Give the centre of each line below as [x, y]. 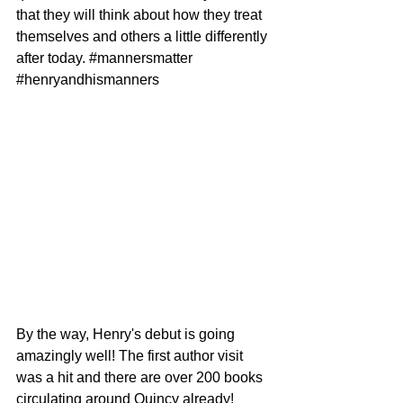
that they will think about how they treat [141, 15]
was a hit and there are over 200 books [141, 377]
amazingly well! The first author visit [131, 355]
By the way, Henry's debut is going [127, 334]
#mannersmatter [141, 58]
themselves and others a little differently [143, 36]
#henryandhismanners [88, 80]
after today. [53, 58]
